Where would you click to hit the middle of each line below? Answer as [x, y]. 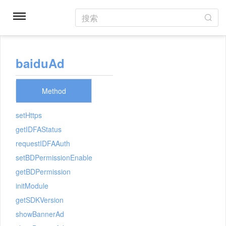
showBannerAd [40, 214]
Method [54, 91]
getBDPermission [43, 172]
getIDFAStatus [39, 129]
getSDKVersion [40, 200]
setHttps [29, 115]
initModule [32, 186]
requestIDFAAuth [43, 143]
